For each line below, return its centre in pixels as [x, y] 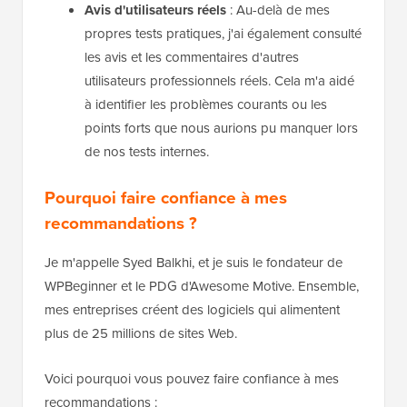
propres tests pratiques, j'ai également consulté [223, 34]
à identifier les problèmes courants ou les [206, 105]
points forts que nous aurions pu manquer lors [221, 129]
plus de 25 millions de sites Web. [141, 334]
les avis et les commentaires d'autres [192, 58]
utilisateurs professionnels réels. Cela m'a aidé [219, 81]
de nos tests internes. [147, 152]
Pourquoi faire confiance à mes [166, 198]
